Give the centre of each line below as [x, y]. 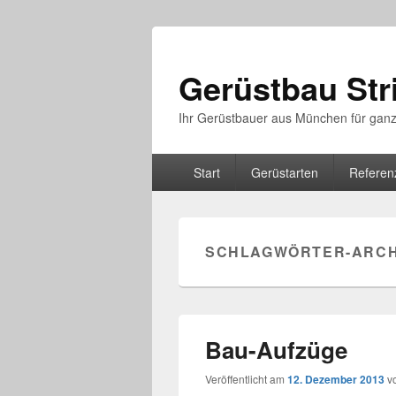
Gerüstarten [284, 172]
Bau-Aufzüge [276, 350]
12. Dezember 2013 [336, 379]
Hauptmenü [186, 163]
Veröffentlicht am [246, 379]
